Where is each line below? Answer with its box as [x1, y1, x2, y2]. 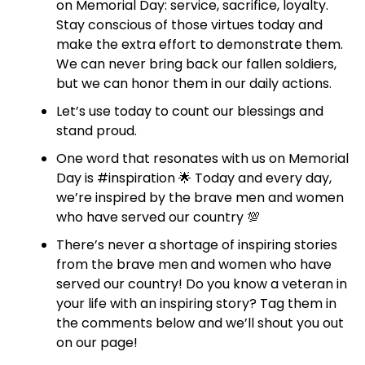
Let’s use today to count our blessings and [55, 102, 323, 121]
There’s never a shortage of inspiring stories [55, 235, 337, 254]
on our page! [55, 333, 138, 352]
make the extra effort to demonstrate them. [55, 35, 343, 54]
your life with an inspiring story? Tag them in [55, 294, 336, 313]
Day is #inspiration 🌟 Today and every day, [55, 169, 332, 187]
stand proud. [55, 121, 137, 140]
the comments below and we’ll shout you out [55, 314, 344, 332]
